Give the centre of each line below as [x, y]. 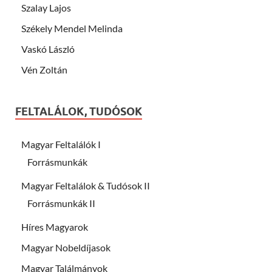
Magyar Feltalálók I [61, 144]
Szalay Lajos [46, 7]
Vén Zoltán [44, 69]
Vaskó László [48, 49]
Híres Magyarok [55, 226]
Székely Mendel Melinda [72, 28]
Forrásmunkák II [61, 203]
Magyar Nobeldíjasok [66, 247]
